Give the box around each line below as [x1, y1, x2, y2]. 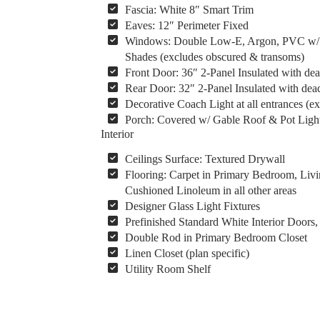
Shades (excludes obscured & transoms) [124, 50, 304, 63]
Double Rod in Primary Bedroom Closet [124, 231, 307, 244]
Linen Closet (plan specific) [124, 246, 249, 259]
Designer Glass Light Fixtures [124, 199, 260, 212]
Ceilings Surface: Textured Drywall [124, 152, 285, 165]
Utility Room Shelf [124, 262, 211, 275]
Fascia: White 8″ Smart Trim [124, 3, 254, 16]
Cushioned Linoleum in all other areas [124, 184, 296, 196]
